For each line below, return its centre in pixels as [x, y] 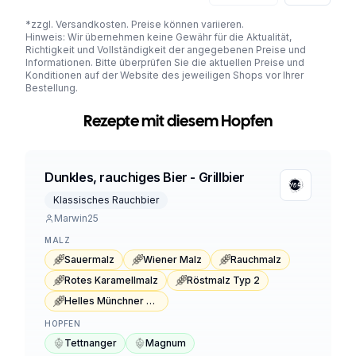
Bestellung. [52, 87]
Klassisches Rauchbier [106, 199]
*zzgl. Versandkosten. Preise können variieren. [135, 24]
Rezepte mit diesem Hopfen [178, 122]
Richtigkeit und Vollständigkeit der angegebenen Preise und [166, 49]
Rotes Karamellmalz [111, 280]
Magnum [166, 342]
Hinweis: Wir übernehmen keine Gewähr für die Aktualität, [159, 37]
